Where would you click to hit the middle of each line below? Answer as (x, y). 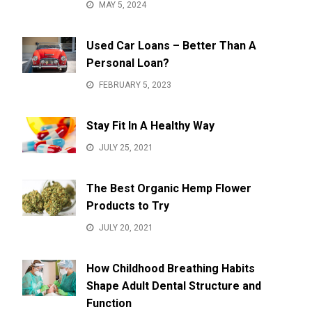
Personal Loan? (127, 63)
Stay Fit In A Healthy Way (150, 126)
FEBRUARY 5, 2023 (135, 85)
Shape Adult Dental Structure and (173, 286)
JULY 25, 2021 (126, 148)
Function (109, 304)
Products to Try (127, 206)
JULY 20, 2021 (126, 228)
